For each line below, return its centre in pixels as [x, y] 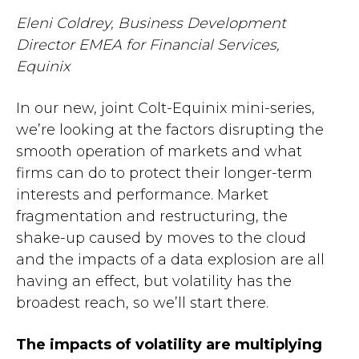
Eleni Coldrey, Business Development [151, 23]
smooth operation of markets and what [159, 151]
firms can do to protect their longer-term [164, 173]
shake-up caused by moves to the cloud [161, 238]
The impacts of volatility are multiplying [169, 345]
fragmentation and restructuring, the [152, 216]
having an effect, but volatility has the [154, 281]
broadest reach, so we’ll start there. [142, 303]
